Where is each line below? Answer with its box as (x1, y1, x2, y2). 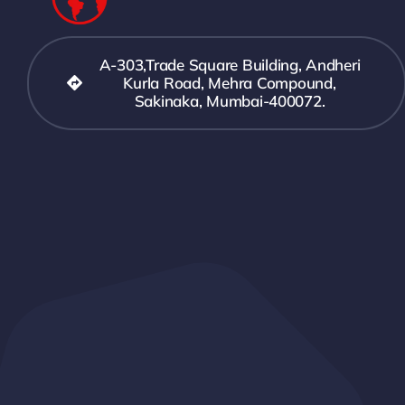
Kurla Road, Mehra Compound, (123, 72, 336, 92)
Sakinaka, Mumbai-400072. (134, 90, 325, 110)
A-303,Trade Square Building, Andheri (99, 54, 361, 74)
